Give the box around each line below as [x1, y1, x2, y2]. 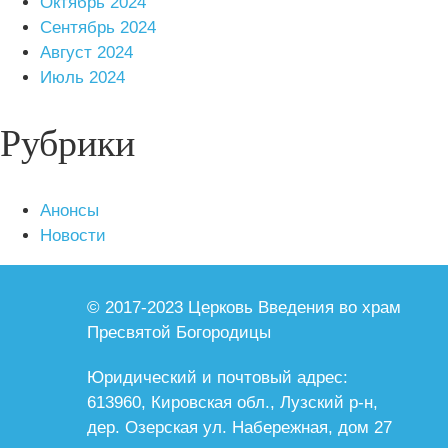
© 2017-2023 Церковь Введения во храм [87, 297, 401, 317]
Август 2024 [40, 42, 133, 62]
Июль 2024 [40, 67, 125, 87]
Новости [40, 225, 106, 245]
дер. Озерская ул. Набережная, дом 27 [87, 417, 392, 437]
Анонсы [40, 200, 99, 220]
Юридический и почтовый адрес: [87, 367, 348, 387]
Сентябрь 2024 [40, 17, 156, 37]
